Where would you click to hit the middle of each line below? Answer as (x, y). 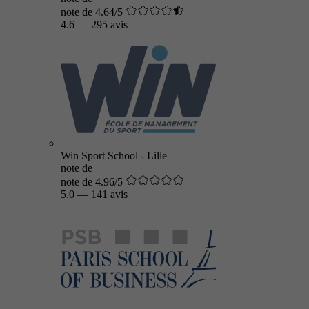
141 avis (109, 194)
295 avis (109, 24)
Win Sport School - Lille (114, 156)
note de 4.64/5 (92, 12)
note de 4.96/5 (92, 182)
